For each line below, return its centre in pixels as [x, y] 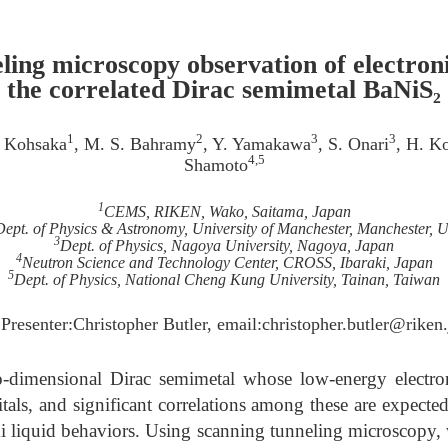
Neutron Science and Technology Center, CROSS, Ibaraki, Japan [227, 262]
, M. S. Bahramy [135, 144]
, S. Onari [353, 144]
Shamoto [215, 165]
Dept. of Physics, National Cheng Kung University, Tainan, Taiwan [227, 279]
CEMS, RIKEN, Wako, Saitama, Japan [227, 211]
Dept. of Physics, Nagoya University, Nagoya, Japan [227, 245]
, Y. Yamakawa [257, 144]
